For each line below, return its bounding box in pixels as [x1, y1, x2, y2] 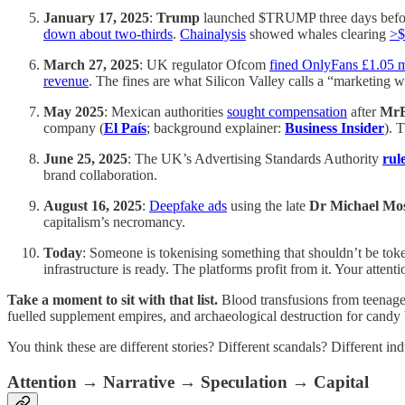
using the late [227, 198, 309, 214]
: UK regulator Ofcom [139, 57, 269, 73]
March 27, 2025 [43, 57, 139, 73]
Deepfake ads [149, 198, 227, 214]
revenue [43, 73, 89, 89]
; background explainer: [146, 120, 285, 137]
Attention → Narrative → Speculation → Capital [7, 372, 369, 392]
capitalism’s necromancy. [43, 214, 185, 231]
